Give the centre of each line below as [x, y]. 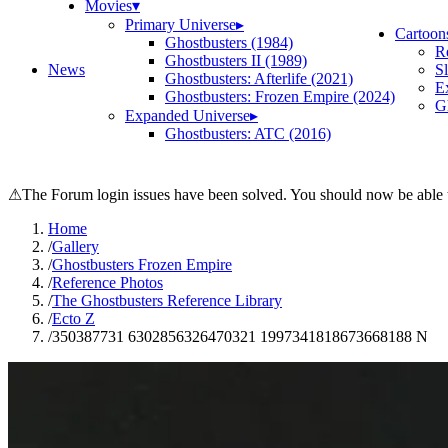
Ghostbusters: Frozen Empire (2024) [280, 96]
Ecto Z [73, 318]
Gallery [75, 246]
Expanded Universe [187, 115]
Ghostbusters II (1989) [236, 60]
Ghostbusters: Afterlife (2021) [259, 78]
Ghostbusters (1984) [229, 42]
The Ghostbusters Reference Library [167, 300]
